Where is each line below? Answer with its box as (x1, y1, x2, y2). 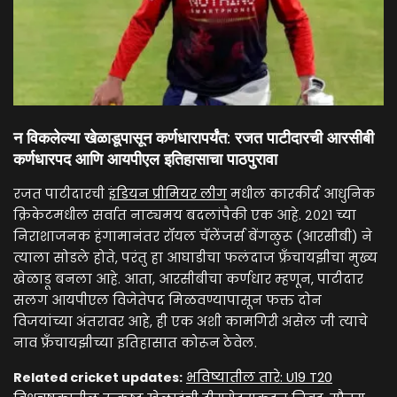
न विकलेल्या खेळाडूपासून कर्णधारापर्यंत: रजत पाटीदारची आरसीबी (13, 128, 374, 149)
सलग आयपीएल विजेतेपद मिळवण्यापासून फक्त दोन (13, 292, 322, 310)
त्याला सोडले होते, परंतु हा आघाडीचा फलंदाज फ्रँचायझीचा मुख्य (13, 249, 378, 268)
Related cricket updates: (13, 369, 183, 387)
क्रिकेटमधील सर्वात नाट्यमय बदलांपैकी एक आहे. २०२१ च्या (13, 206, 356, 225)
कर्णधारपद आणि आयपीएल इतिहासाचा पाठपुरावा (13, 149, 277, 170)
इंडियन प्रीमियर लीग (108, 185, 227, 204)
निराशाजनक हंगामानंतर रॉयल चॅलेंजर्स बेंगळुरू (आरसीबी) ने (13, 228, 372, 246)
